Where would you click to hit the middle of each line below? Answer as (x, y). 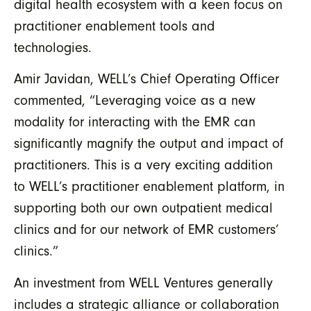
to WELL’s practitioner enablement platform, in (149, 187)
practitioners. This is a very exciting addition (143, 165)
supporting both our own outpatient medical (143, 208)
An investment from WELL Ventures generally (143, 283)
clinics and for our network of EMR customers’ (146, 230)
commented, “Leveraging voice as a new (135, 101)
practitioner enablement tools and (114, 26)
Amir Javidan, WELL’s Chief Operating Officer (146, 79)
